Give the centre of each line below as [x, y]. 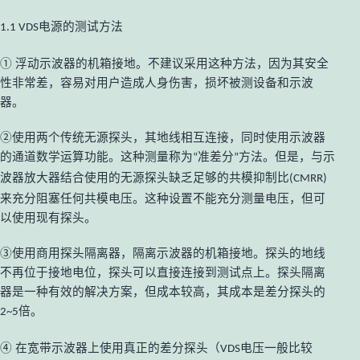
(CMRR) [308, 179]
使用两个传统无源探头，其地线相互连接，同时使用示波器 [169, 138]
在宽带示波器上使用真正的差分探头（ [118, 348]
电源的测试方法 [81, 27]
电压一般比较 [276, 348]
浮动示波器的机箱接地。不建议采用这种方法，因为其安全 [172, 64]
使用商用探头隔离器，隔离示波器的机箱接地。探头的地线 [169, 254]
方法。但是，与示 [287, 157]
